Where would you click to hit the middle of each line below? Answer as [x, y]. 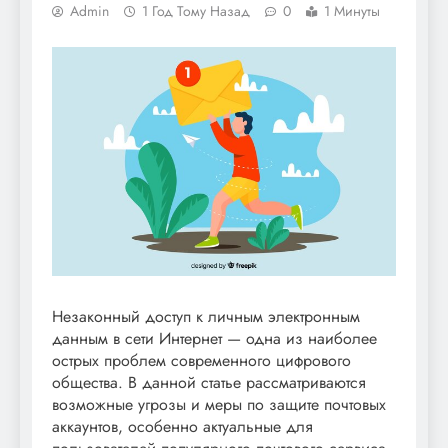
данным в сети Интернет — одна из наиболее [214, 339]
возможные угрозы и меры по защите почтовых [219, 405]
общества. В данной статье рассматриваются [209, 383]
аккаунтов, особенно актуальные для [182, 427]
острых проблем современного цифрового [201, 361]
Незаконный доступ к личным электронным [206, 317]
